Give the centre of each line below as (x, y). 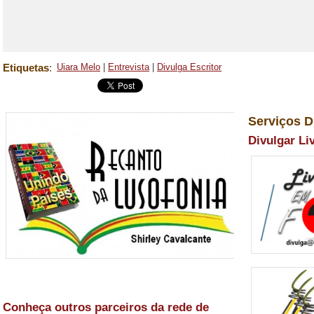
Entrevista (129, 67)
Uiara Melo (78, 67)
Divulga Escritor (189, 67)
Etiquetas (26, 68)
